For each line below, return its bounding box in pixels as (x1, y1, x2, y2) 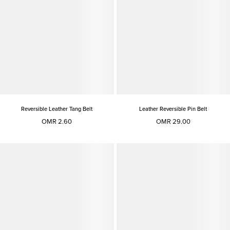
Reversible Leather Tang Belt (21, 106, 93, 113)
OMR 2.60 (42, 118, 72, 126)
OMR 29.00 (156, 118, 190, 126)
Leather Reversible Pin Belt (139, 106, 207, 113)
